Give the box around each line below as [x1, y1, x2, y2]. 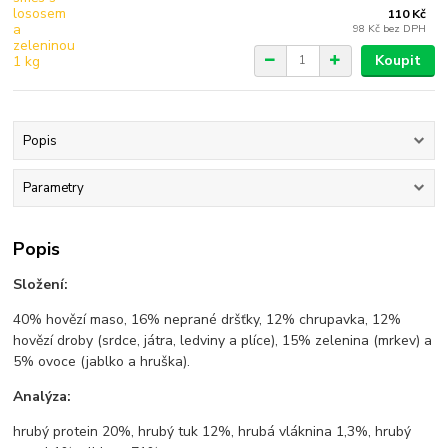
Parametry [22, 179, 84, 198]
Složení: [13, 274, 69, 294]
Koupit [374, 50, 421, 70]
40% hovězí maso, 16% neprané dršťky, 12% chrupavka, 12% [13, 309, 402, 329]
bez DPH [383, 20, 427, 36]
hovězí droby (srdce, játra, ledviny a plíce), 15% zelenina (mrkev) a [13, 330, 433, 350]
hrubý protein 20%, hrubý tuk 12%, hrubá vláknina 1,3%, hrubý [13, 421, 412, 441]
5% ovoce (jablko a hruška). [13, 351, 191, 371]
